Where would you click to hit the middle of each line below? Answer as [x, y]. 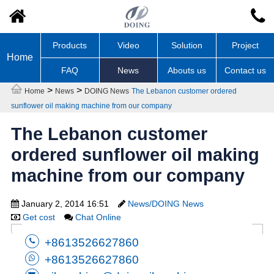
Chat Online [98, 217]
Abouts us [187, 70]
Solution [187, 45]
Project [245, 45]
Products [70, 45]
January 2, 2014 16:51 [64, 203]
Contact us [245, 70]
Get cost [39, 217]
